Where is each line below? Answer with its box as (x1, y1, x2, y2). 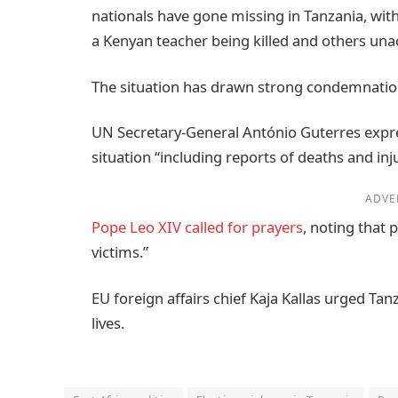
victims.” (92, 242, 148, 263)
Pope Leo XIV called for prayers (92, 217, 303, 238)
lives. (92, 312, 124, 333)
